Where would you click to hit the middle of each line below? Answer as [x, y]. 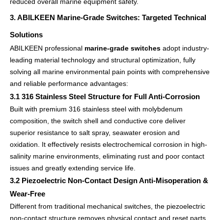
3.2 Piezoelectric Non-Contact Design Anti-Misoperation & [109, 181]
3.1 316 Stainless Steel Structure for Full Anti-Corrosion [105, 97]
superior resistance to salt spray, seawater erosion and [95, 133]
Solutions [26, 35]
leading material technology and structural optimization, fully [103, 60]
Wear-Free [27, 194]
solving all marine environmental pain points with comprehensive [110, 72]
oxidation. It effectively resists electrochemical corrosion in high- [109, 144]
